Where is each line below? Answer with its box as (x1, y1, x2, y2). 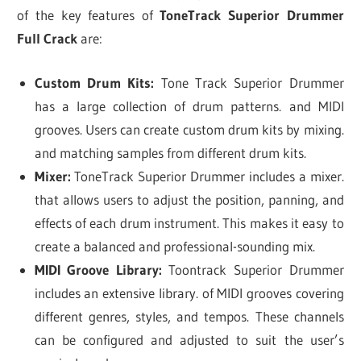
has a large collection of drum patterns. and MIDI (34, 97, 344, 114)
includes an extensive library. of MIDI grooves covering (34, 284, 344, 301)
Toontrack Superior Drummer (161, 260, 344, 278)
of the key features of (17, 6, 160, 24)
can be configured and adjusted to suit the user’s (34, 330, 344, 348)
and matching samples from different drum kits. (34, 143, 306, 161)
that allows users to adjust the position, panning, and (34, 190, 344, 208)
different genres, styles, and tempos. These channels (34, 307, 344, 325)
